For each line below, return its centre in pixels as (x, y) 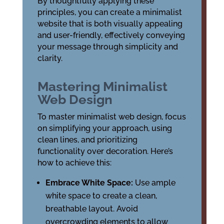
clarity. (50, 58)
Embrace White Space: (90, 183)
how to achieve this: (74, 163)
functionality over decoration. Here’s (105, 151)
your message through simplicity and (107, 47)
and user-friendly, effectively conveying (111, 35)
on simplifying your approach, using (104, 128)
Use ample (155, 183)
